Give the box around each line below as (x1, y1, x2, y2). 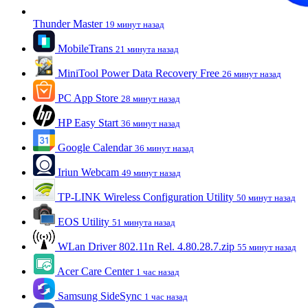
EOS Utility (58, 215, 109, 228)
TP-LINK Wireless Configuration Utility (58, 190, 234, 203)
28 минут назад (121, 93, 180, 104)
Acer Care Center (57, 265, 133, 277)
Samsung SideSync (58, 289, 142, 302)
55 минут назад (237, 241, 296, 252)
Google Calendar (58, 141, 132, 153)
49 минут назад (122, 167, 181, 178)
